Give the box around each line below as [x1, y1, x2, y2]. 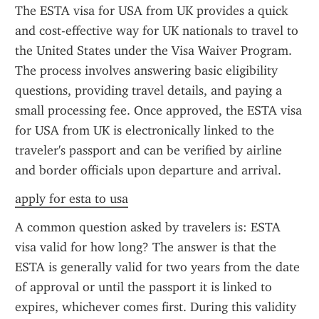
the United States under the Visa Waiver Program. [15, 43, 292, 58]
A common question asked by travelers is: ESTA [15, 219, 281, 235]
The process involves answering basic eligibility [15, 63, 278, 78]
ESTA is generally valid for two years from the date [15, 259, 300, 275]
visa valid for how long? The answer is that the [15, 239, 276, 255]
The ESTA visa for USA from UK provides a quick [15, 3, 288, 19]
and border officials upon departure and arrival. [15, 162, 281, 178]
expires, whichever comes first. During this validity [15, 299, 296, 315]
